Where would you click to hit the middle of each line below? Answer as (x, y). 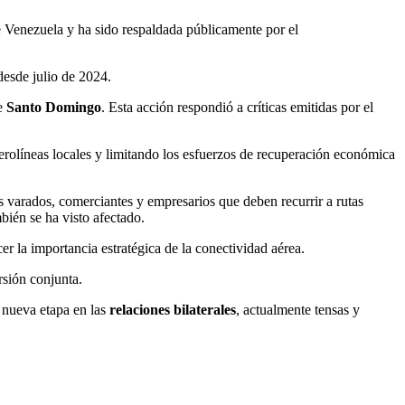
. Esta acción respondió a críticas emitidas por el (237, 107)
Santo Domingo (54, 107)
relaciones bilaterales (173, 309)
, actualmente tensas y (298, 309)
